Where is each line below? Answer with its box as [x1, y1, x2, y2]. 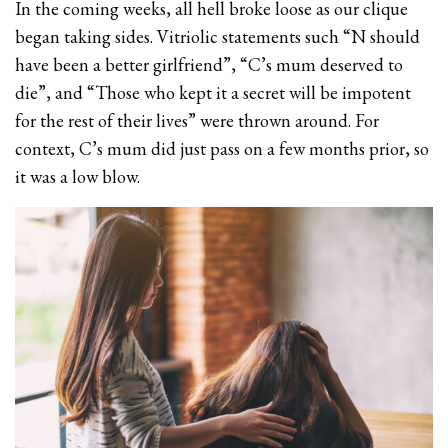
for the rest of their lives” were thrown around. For [15, 108, 380, 132]
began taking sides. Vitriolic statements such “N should [15, 24, 421, 48]
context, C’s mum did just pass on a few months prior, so [15, 136, 430, 160]
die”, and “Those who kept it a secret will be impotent [15, 80, 412, 104]
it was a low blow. [15, 164, 141, 188]
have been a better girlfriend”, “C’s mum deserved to [15, 52, 404, 76]
